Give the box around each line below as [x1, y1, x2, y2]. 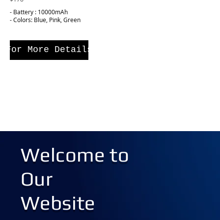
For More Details [6, 45, 92, 55]
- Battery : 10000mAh [10, 8, 68, 16]
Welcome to [21, 143, 134, 166]
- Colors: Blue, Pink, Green [10, 16, 81, 24]
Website [21, 191, 95, 214]
